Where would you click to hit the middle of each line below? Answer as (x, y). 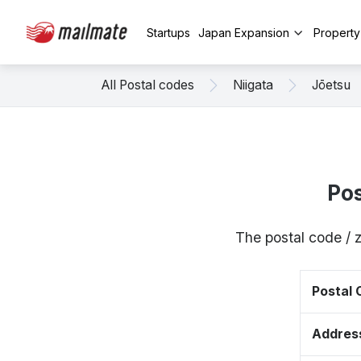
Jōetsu (331, 85)
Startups (168, 32)
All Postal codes (148, 85)
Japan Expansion (244, 32)
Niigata (253, 85)
